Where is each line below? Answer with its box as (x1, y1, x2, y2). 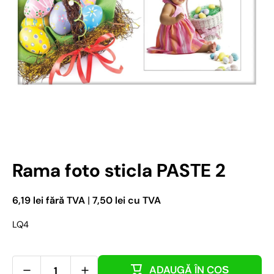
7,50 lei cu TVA (90, 194, 161, 207)
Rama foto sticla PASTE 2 (12, 158, 226, 183)
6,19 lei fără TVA (12, 194, 87, 207)
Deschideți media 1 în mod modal (12, 121, 130, 131)
